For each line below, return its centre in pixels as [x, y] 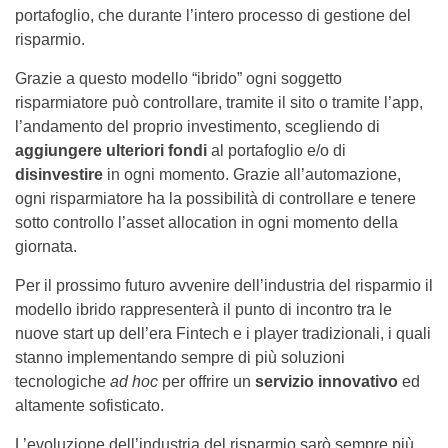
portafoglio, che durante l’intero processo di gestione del [213, 16]
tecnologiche [62, 382]
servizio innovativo [326, 382]
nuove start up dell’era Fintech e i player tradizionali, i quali [223, 334]
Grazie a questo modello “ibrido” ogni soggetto [178, 79]
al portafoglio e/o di [276, 151]
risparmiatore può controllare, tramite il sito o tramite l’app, [219, 103]
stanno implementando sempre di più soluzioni [180, 358]
